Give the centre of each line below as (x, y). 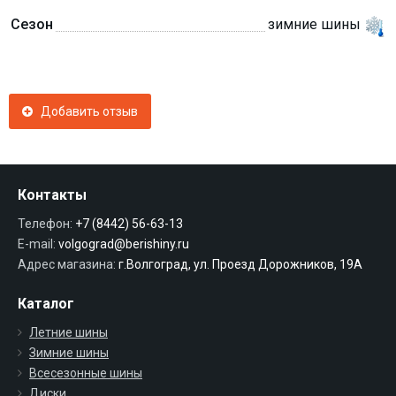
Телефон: (45, 224)
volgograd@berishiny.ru (122, 244)
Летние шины (69, 332)
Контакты (52, 195)
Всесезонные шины (86, 373)
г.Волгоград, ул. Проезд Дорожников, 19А (239, 264)
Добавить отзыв (85, 111)
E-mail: (37, 244)
